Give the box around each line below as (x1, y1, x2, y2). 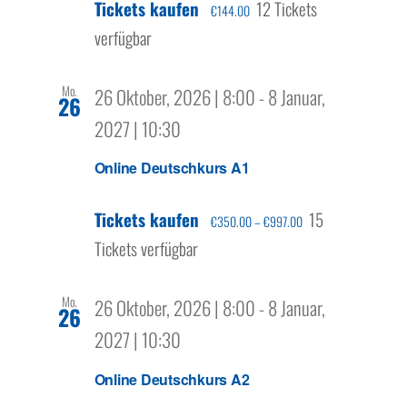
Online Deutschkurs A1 (94, 157, 250, 179)
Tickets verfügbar (94, 235, 198, 262)
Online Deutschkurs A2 (94, 368, 250, 390)
